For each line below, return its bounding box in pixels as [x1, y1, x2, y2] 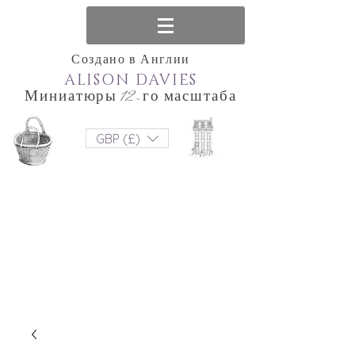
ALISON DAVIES [63, 71, 198, 90]
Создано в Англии [71, 52, 190, 69]
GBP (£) [96, 130, 140, 147]
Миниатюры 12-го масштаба [25, 87, 237, 107]
